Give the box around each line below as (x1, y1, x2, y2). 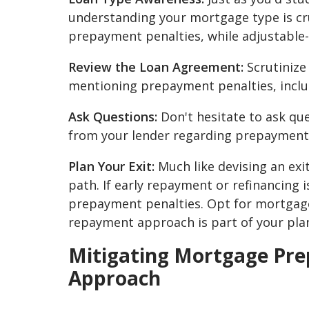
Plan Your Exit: (68, 158, 154, 175)
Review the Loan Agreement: (68, 59, 243, 76)
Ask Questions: (68, 108, 157, 126)
